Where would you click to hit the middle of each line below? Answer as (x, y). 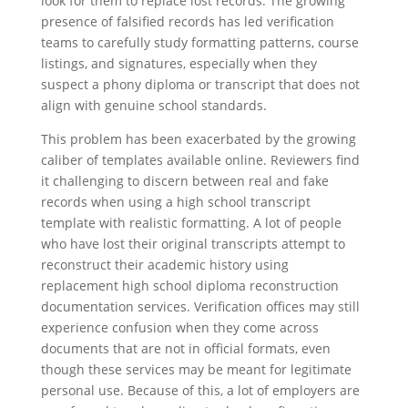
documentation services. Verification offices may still (200, 306)
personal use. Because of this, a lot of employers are (200, 390)
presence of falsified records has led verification (187, 21)
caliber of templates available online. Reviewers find (200, 160)
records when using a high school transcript (175, 202)
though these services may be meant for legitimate (196, 369)
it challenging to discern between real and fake (184, 181)
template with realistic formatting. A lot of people (191, 223)
